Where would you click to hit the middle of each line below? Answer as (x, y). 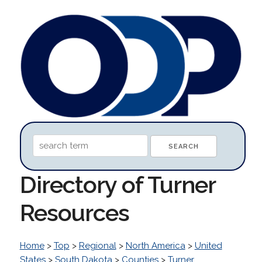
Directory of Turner (117, 184)
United (208, 245)
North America (155, 245)
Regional (97, 245)
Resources (74, 212)
